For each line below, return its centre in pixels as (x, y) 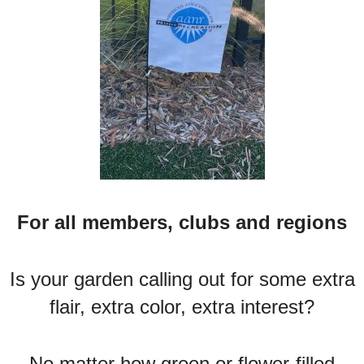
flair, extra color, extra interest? (182, 307)
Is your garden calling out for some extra (182, 279)
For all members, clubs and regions (182, 222)
